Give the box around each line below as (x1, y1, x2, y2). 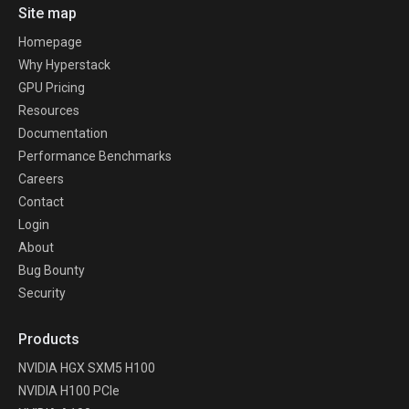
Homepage (18, 35, 82, 50)
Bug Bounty (18, 263, 85, 278)
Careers (18, 172, 64, 187)
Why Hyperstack (18, 58, 110, 73)
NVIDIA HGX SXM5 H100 (18, 361, 155, 376)
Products (18, 330, 79, 349)
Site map (18, 5, 77, 23)
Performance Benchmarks (18, 149, 172, 164)
